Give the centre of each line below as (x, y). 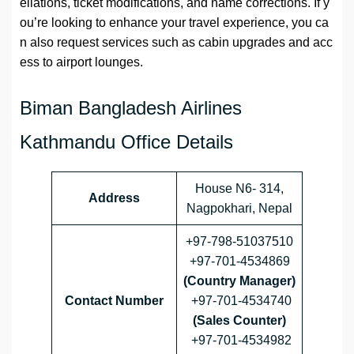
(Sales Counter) (239, 321)
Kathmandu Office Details (126, 142)
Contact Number (114, 301)
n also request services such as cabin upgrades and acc (176, 43)
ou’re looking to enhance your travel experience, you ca (174, 23)
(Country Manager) (239, 281)
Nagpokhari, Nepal (239, 209)
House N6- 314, (239, 189)
